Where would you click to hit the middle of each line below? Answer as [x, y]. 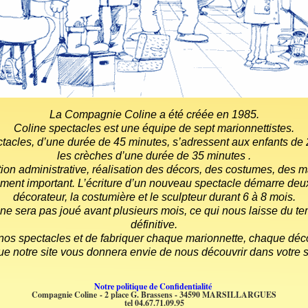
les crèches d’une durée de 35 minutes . [154, 156]
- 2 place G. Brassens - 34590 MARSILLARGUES [188, 295]
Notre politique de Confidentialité [154, 287]
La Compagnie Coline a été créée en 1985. [154, 114]
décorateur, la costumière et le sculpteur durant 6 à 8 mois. [154, 197]
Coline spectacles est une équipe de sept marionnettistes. [154, 128]
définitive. [154, 224]
